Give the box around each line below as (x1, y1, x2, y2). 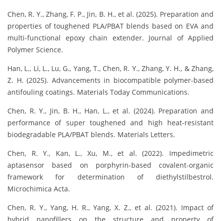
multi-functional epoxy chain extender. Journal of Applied (7, 33, 214, 42)
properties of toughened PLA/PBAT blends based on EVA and (7, 21, 214, 31)
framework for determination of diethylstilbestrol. (7, 172, 214, 182)
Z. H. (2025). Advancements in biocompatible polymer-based (7, 75, 214, 85)
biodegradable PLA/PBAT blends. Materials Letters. (7, 129, 175, 139)
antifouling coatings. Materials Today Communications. (7, 87, 189, 97)
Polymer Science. (7, 44, 63, 54)
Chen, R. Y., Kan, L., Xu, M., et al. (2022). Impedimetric (7, 148, 214, 158)
